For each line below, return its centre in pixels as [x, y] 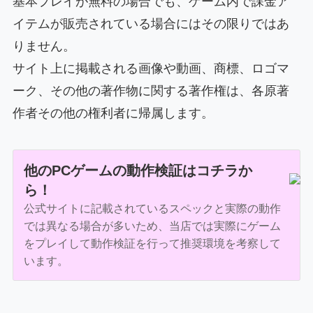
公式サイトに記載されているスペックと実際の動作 [152, 208]
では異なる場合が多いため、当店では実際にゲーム [152, 226]
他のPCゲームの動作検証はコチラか [138, 170]
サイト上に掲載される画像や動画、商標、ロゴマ [151, 69]
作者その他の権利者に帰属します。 [113, 114]
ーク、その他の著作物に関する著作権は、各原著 [151, 91]
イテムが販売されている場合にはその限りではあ [151, 24]
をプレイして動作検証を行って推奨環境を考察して [152, 243]
